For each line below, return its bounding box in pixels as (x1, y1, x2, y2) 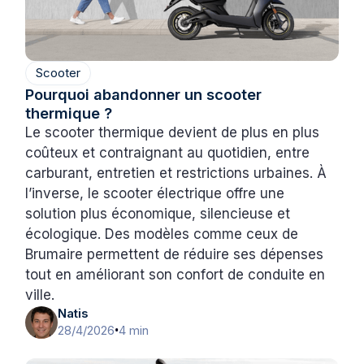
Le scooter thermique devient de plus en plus (25, 124, 320, 141)
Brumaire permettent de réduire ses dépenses (25, 246, 324, 263)
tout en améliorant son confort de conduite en (25, 266, 326, 284)
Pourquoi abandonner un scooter (25, 85, 262, 104)
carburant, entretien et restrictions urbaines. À (25, 165, 327, 182)
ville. (25, 287, 55, 304)
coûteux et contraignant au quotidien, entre (25, 145, 310, 162)
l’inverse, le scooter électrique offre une (25, 185, 285, 202)
